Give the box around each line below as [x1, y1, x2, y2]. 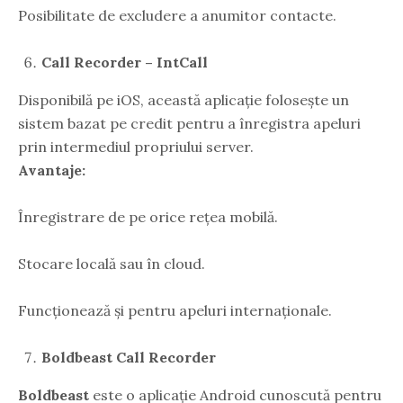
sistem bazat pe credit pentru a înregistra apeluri [18, 113, 361, 132]
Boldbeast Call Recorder [41, 347, 216, 366]
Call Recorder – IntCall [41, 52, 208, 71]
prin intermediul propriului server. [18, 137, 254, 156]
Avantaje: [18, 160, 85, 179]
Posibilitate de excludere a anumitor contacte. [18, 5, 336, 24]
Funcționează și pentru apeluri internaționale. [18, 300, 332, 319]
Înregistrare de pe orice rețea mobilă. [18, 207, 278, 226]
